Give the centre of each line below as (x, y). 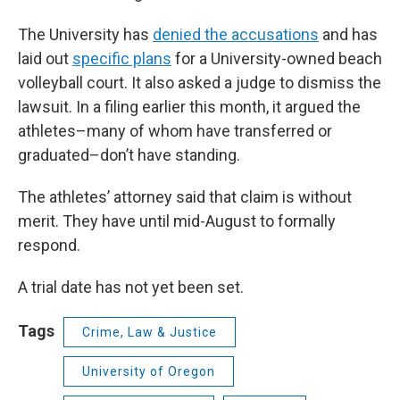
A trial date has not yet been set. (131, 287)
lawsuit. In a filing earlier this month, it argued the (189, 107)
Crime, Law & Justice (150, 333)
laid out (45, 59)
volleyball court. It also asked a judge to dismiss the (200, 83)
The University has (85, 35)
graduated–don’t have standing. (129, 155)
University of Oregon (149, 372)
